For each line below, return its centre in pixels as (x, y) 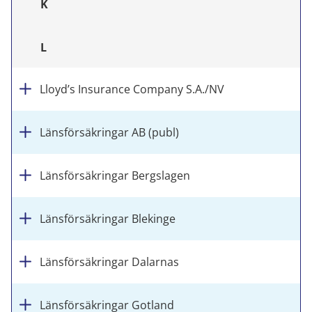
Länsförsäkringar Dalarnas (109, 262)
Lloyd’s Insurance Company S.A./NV (132, 89)
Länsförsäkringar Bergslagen (115, 175)
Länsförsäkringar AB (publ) (109, 132)
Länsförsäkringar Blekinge (108, 219)
